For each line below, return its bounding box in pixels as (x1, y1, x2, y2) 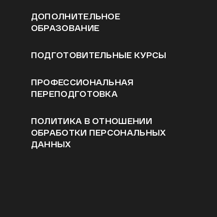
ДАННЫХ (31, 139, 71, 149)
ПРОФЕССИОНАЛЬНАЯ (31, 77, 134, 87)
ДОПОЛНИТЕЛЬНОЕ (31, 12, 121, 21)
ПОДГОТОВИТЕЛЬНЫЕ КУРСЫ (31, 50, 167, 60)
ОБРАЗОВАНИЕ (31, 23, 100, 32)
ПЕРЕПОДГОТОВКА (31, 89, 118, 98)
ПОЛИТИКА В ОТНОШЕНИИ (31, 116, 153, 125)
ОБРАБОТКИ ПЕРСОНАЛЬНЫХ (31, 128, 166, 137)
